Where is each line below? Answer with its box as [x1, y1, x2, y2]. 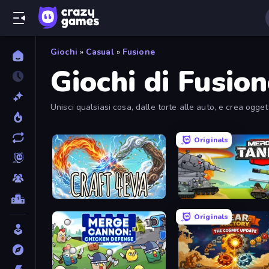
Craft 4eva [57, 190, 92, 200]
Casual [85, 46, 114, 58]
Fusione [122, 46, 155, 58]
